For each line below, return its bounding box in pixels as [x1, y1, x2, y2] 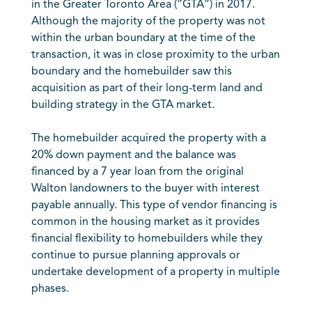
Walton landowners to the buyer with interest [31, 183, 260, 194]
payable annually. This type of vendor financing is [31, 200, 277, 211]
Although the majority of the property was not [31, 16, 265, 27]
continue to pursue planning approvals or [31, 250, 240, 261]
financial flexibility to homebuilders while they [31, 233, 263, 244]
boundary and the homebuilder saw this [31, 66, 232, 77]
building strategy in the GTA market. [31, 100, 214, 111]
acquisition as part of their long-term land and [31, 83, 263, 94]
